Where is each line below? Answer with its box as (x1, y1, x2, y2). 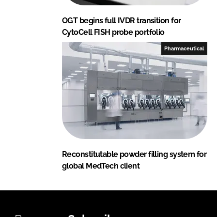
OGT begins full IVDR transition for (62, 15, 181, 25)
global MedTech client (62, 161, 140, 170)
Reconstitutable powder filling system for (62, 149, 207, 159)
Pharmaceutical (164, 45, 204, 51)
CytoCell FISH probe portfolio (62, 27, 165, 37)
